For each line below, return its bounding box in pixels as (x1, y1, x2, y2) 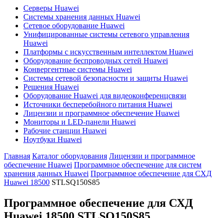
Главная (4, 152, 30, 160)
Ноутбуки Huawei (23, 135, 82, 144)
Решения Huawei (23, 83, 79, 91)
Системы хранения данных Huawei (23, 13, 140, 21)
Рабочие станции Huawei (23, 127, 107, 135)
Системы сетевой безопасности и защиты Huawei (23, 74, 188, 82)
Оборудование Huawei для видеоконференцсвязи (23, 91, 186, 100)
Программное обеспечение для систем (74, 161, 201, 169)
